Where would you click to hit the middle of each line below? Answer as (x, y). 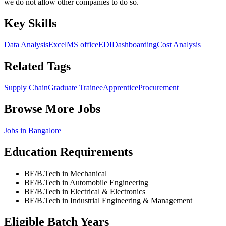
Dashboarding (134, 45)
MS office (82, 45)
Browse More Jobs (52, 109)
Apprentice (121, 88)
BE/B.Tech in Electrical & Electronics (85, 191)
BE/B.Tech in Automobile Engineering (86, 182)
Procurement (158, 88)
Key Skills (30, 23)
